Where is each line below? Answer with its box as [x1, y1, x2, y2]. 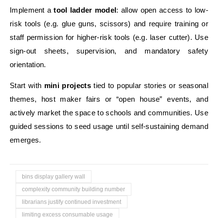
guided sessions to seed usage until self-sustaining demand [10, 122, 208, 130]
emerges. [10, 136, 41, 144]
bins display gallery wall [22, 173, 85, 180]
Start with [10, 81, 44, 90]
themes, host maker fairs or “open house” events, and [10, 95, 208, 103]
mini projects [44, 81, 91, 90]
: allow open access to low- [116, 6, 208, 14]
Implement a [10, 6, 54, 14]
